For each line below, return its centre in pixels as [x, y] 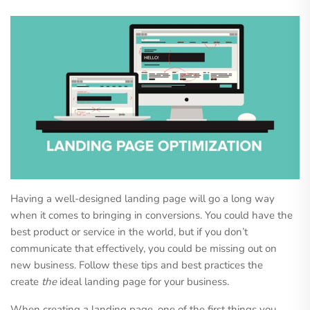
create [26, 281]
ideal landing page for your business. [143, 281]
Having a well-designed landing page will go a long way [143, 198]
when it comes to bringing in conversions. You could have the [152, 215]
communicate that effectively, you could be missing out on [144, 248]
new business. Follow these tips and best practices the [137, 265]
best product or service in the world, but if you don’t [129, 231]
